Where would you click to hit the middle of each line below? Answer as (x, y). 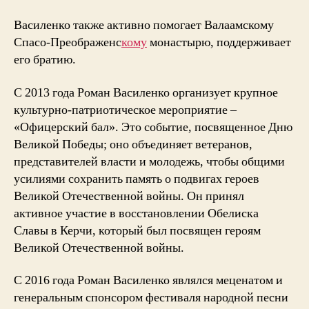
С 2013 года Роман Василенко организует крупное (146, 92)
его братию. (45, 60)
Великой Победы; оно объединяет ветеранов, (133, 144)
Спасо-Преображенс (68, 42)
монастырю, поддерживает (219, 42)
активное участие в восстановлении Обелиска (136, 213)
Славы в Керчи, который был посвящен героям (137, 230)
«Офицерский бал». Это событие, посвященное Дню (153, 127)
